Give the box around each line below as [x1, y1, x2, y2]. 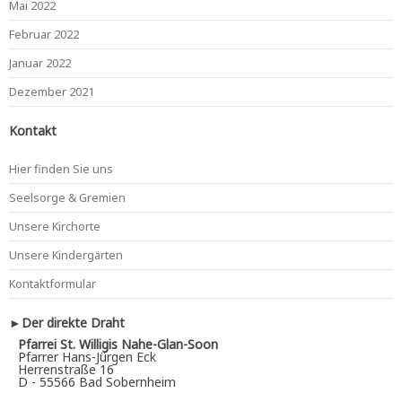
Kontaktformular [9, 275, 96, 293]
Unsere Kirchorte [9, 218, 100, 235]
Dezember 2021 [9, 83, 94, 100]
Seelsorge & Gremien [9, 189, 126, 206]
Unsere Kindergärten [9, 247, 123, 264]
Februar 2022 [9, 26, 79, 43]
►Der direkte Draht [9, 314, 125, 332]
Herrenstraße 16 [18, 361, 114, 379]
